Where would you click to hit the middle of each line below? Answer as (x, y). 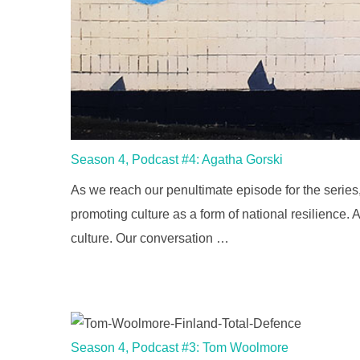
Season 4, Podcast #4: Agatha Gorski (177, 160)
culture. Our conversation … (150, 239)
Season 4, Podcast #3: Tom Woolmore (180, 348)
